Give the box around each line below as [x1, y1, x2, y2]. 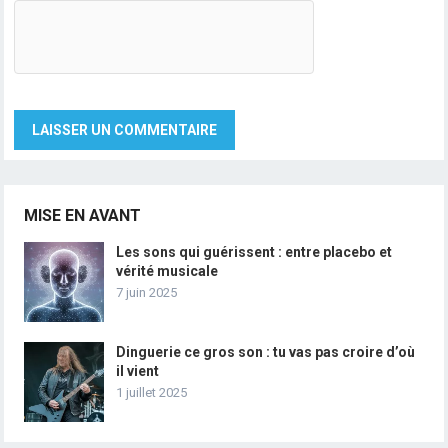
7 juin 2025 [116, 284, 178, 300]
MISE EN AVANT [24, 205, 142, 225]
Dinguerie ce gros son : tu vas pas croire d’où [116, 343, 416, 360]
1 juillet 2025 [116, 384, 188, 400]
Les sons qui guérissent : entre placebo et [116, 243, 393, 260]
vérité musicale [116, 262, 219, 279]
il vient [116, 362, 160, 379]
